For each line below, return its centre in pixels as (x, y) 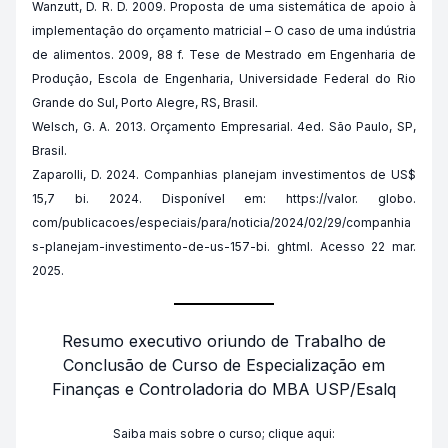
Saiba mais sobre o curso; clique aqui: (224, 433)
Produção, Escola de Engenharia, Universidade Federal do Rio (224, 78)
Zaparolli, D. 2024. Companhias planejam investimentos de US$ (224, 174)
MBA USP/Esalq (334, 389)
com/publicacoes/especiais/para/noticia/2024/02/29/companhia (221, 222)
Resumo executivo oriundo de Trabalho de (224, 341)
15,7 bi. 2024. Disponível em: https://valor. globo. (224, 198)
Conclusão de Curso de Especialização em (224, 365)
